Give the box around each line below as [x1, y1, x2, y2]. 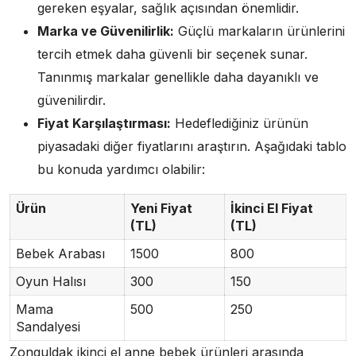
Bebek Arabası [15, 245, 105, 261]
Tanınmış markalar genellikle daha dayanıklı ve [37, 68, 319, 85]
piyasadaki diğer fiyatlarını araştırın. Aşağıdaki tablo [37, 137, 346, 154]
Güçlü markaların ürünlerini [174, 22, 345, 39]
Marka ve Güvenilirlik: [37, 22, 174, 39]
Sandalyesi [15, 318, 80, 335]
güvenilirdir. [37, 91, 106, 108]
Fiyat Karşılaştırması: [37, 114, 171, 131]
